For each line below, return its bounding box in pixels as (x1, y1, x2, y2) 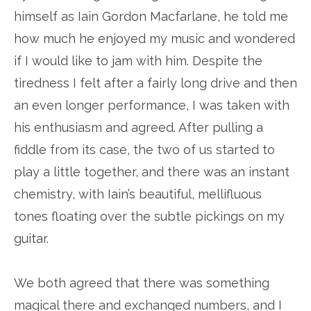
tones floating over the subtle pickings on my (14, 209, 285, 224)
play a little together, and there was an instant (14, 165, 289, 179)
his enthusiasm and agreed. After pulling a (14, 120, 263, 135)
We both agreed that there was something (14, 276, 269, 290)
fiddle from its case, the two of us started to (14, 142, 275, 157)
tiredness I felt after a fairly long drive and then (14, 76, 297, 90)
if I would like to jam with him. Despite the (14, 53, 262, 68)
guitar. (14, 231, 49, 246)
